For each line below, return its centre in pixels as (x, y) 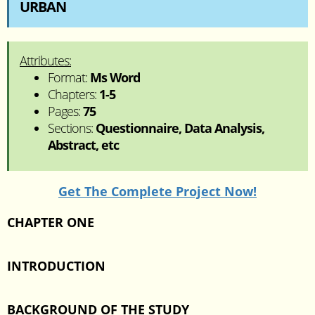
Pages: (65, 111)
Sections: (72, 128)
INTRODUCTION (56, 266)
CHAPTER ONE (51, 222)
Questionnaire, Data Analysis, (180, 128)
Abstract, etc (83, 145)
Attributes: (45, 60)
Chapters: (73, 94)
